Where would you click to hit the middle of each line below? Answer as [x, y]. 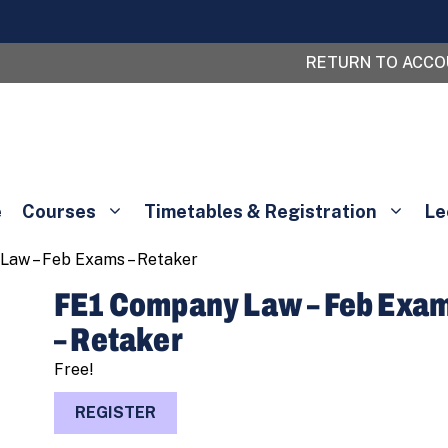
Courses [59, 211]
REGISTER [115, 412]
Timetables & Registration [260, 211]
